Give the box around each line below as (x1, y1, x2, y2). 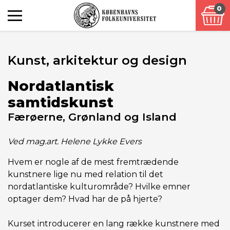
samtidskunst (8, 94, 113, 111)
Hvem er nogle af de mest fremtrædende (8, 157, 179, 167)
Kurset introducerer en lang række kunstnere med (8, 219, 220, 228)
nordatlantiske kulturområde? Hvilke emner (8, 182, 190, 191)
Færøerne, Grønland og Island (8, 110, 177, 123)
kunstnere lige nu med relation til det (8, 169, 163, 179)
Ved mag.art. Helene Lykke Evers (8, 137, 142, 146)
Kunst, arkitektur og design (8, 53, 187, 68)
